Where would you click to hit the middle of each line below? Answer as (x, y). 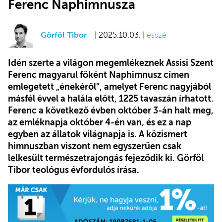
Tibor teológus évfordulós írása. (74, 170)
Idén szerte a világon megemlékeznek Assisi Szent (111, 63)
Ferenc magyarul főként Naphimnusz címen (99, 75)
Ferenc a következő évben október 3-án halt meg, (111, 110)
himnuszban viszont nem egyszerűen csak (95, 146)
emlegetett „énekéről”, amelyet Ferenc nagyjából (110, 86)
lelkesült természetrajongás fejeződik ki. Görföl (106, 158)
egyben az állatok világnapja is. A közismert (98, 134)
